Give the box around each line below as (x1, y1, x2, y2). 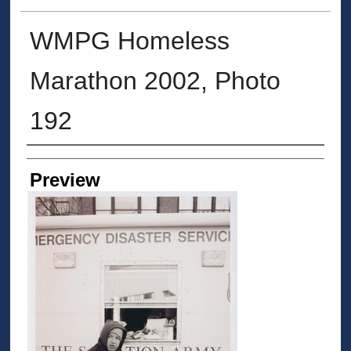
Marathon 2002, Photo (29, 66, 280, 95)
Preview (29, 168, 100, 190)
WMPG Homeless (29, 26, 230, 55)
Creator (26, 151, 89, 173)
